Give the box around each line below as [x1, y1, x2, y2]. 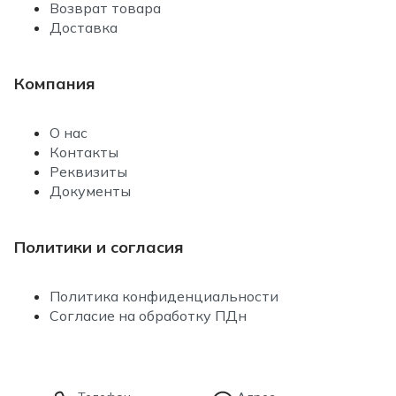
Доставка [49, 18, 118, 36]
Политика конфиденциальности [49, 286, 278, 305]
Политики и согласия [14, 236, 184, 257]
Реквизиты [49, 162, 127, 180]
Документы [49, 181, 131, 200]
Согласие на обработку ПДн [49, 306, 247, 324]
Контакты [49, 142, 118, 161]
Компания [14, 72, 95, 94]
